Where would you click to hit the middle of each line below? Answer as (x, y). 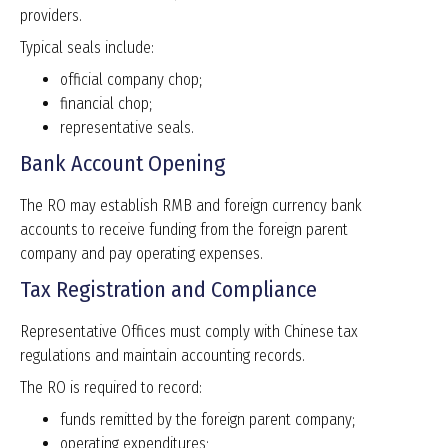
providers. (51, 16)
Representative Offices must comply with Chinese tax (189, 332)
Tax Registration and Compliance (168, 290)
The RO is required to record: (111, 388)
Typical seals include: (87, 48)
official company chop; (131, 80)
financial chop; (106, 104)
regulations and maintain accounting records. (162, 356)
